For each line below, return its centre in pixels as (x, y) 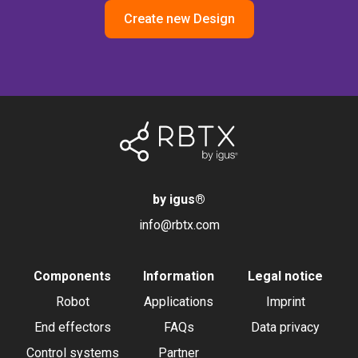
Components (73, 276)
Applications (179, 302)
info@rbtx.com (179, 225)
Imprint (285, 302)
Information (179, 276)
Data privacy (286, 327)
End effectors (72, 327)
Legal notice (286, 276)
